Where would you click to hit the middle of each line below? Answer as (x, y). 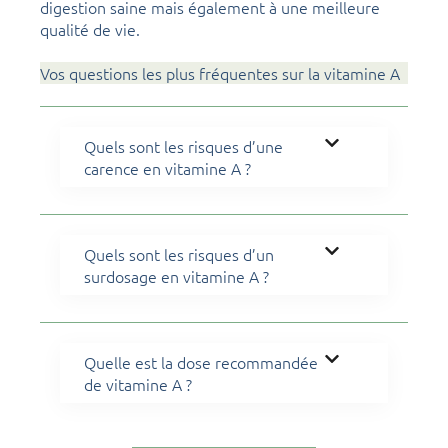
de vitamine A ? (138, 384)
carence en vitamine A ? (167, 168)
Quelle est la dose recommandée (201, 362)
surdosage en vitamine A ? (176, 276)
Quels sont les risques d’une (183, 146)
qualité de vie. (90, 29)
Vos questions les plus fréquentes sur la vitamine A (220, 73)
